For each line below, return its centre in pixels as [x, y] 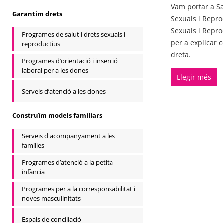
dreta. [180, 55]
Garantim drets [37, 14]
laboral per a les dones [55, 70]
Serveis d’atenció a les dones [64, 91]
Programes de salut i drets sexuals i [74, 34]
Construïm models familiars [57, 115]
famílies [33, 145]
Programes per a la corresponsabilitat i [79, 189]
